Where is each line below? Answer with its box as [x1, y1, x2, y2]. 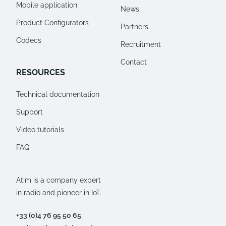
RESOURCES [16, 67, 65, 77]
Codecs [16, 36, 41, 44]
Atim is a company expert [16, 176, 101, 184]
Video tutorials [16, 125, 64, 134]
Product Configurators [16, 18, 89, 27]
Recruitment [121, 40, 161, 48]
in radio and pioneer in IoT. [16, 188, 101, 197]
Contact [121, 58, 147, 66]
